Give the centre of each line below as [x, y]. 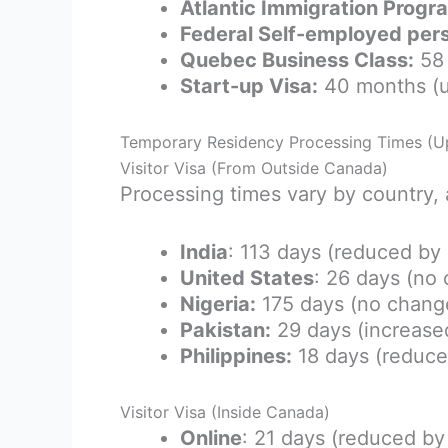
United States [247, 277]
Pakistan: [225, 329]
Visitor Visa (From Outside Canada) [254, 167]
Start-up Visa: [249, 85]
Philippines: [236, 355]
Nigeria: [218, 303]
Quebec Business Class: [297, 59]
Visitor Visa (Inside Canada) [225, 411]
